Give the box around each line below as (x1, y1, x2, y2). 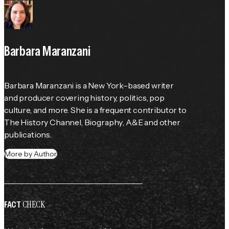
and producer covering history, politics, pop (4, 93, 165, 103)
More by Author (5, 149, 57, 159)
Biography (84, 117, 123, 128)
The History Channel (4, 117, 81, 128)
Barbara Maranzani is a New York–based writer (4, 80, 174, 91)
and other (143, 117, 180, 128)
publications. (4, 129, 52, 140)
